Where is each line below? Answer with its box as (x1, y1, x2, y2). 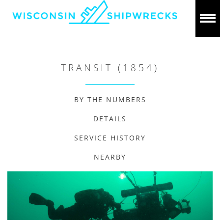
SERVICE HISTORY (74, 133, 146, 142)
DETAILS (93, 114, 127, 123)
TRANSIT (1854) (61, 61, 159, 74)
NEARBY (94, 152, 126, 162)
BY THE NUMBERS (74, 95, 146, 104)
